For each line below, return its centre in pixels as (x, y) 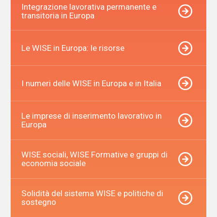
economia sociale (53, 163)
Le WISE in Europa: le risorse (73, 48)
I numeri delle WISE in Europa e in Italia (91, 83)
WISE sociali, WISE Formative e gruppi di (94, 155)
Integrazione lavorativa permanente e (89, 7)
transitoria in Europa (58, 15)
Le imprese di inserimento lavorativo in (91, 116)
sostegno (39, 202)
